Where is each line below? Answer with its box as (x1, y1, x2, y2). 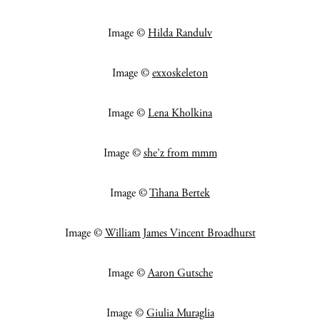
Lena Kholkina (148, 106, 212, 121)
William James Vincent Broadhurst (104, 226, 256, 241)
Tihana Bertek (149, 186, 210, 201)
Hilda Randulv (148, 26, 212, 41)
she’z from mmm (143, 146, 217, 161)
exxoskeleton (152, 66, 208, 81)
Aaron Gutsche (147, 266, 213, 281)
